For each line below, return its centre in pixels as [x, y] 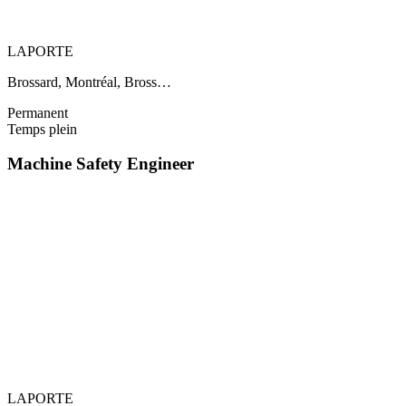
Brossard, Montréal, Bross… [89, 82]
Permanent [38, 112]
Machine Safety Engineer [101, 164]
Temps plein [42, 129]
